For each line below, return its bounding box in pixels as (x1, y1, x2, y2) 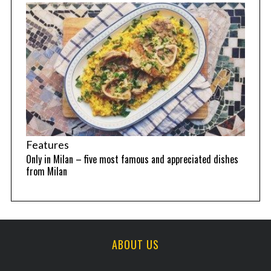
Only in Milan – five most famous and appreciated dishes (25, 152, 238, 166)
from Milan (25, 164, 67, 178)
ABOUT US (112, 237, 159, 252)
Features (25, 138, 69, 151)
